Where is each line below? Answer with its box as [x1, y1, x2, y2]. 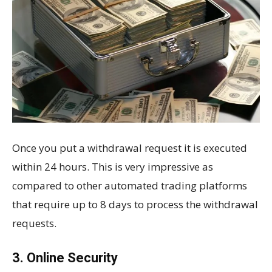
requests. [12, 216, 56, 230]
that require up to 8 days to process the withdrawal [12, 197, 258, 211]
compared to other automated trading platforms [12, 178, 247, 192]
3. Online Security [12, 250, 118, 265]
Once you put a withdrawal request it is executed [12, 140, 247, 155]
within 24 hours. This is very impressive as [12, 159, 213, 174]
